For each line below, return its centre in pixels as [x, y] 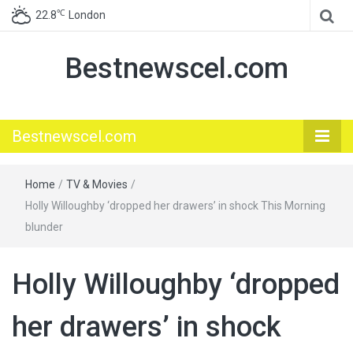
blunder [44, 227]
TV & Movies [97, 184]
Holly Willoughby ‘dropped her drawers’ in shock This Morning [175, 206]
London [87, 15]
